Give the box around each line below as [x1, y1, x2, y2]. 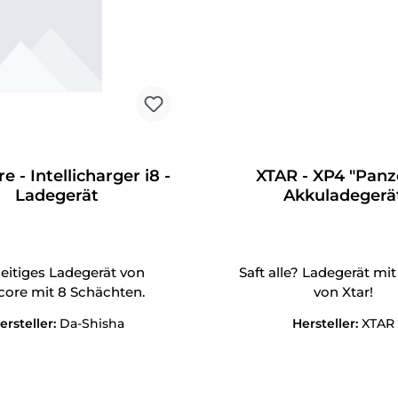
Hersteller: [291, 315, 362, 332]
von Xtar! [313, 283, 373, 301]
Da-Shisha [59, 315, 124, 332]
